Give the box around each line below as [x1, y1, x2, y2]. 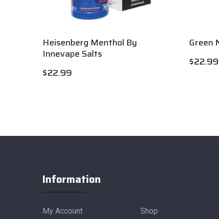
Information [43, 171, 101, 187]
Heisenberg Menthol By [43, 36, 137, 49]
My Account [43, 206, 83, 216]
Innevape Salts [43, 47, 102, 61]
